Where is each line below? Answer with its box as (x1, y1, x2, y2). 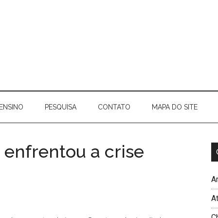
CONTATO (98, 103, 130, 111)
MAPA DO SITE (152, 103, 198, 111)
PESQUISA (45, 103, 76, 111)
